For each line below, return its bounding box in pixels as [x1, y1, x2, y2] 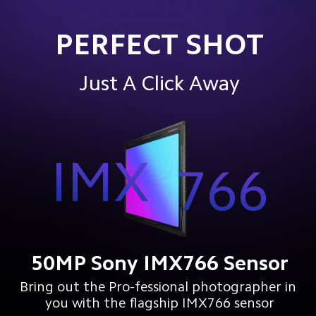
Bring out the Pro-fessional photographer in [19, 279, 300, 293]
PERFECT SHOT [55, 29, 265, 59]
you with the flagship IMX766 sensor [44, 295, 274, 310]
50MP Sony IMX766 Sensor [30, 252, 288, 274]
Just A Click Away [79, 72, 241, 94]
